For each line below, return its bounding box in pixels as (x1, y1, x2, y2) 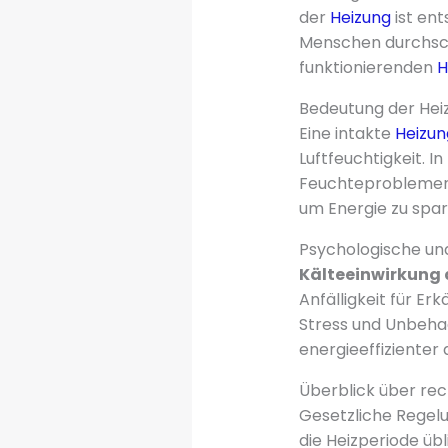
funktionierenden (298, 56, 437, 80)
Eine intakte (298, 122, 395, 146)
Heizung (329, 6, 391, 30)
